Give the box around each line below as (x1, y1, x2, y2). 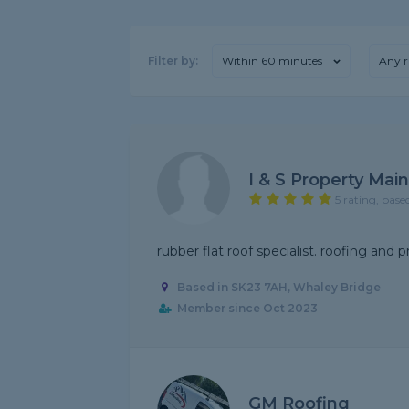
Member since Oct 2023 (176, 301, 318, 316)
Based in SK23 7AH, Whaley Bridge (176, 280, 381, 295)
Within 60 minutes (222, 54, 322, 68)
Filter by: (148, 54, 198, 68)
